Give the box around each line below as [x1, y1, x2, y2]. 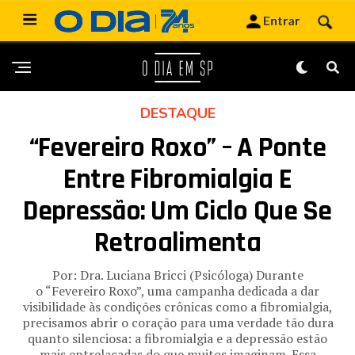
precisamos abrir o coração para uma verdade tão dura [21, 314, 334, 332]
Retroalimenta [94, 225, 261, 261]
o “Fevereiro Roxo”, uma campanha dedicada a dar [36, 282, 319, 300]
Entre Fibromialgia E [63, 162, 292, 198]
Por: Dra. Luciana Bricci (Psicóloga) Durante [52, 266, 303, 284]
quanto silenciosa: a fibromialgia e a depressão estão [28, 330, 327, 348]
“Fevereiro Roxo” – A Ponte [29, 130, 326, 166]
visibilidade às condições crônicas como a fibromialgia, [22, 298, 333, 316]
